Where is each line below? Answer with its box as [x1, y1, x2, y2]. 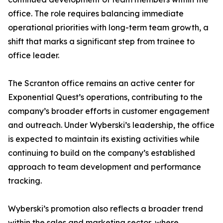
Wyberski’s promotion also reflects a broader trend [8, 204, 203, 214]
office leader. [8, 50, 59, 61]
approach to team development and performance [8, 162, 201, 172]
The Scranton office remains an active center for [8, 78, 195, 89]
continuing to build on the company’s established [8, 148, 195, 158]
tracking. [8, 176, 42, 186]
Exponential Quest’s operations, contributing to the [8, 92, 203, 103]
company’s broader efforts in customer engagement [8, 106, 210, 116]
